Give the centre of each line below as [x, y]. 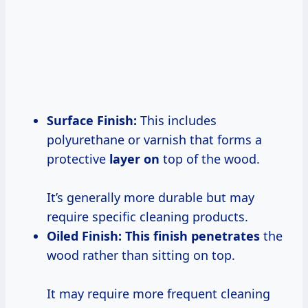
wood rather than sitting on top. [141, 255]
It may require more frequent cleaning [158, 293]
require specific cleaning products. [147, 216]
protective [78, 158]
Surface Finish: [92, 120]
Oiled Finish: [84, 235]
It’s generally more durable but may [151, 197]
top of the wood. [210, 158]
